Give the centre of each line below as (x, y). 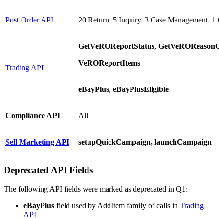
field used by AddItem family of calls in (118, 206)
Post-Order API (29, 20)
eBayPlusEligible (141, 89)
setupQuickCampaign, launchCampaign (145, 142)
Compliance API (33, 115)
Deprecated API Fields (48, 170)
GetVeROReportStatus (116, 46)
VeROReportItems (109, 63)
